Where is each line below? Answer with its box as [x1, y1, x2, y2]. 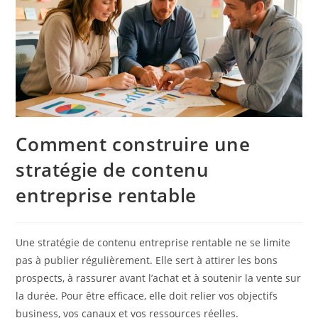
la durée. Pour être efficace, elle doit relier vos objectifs [16, 288, 278, 302]
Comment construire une [16, 131, 251, 157]
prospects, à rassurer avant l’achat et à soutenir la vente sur [16, 270, 302, 285]
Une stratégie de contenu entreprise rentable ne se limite [16, 235, 291, 249]
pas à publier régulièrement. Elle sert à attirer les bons [16, 253, 278, 267]
